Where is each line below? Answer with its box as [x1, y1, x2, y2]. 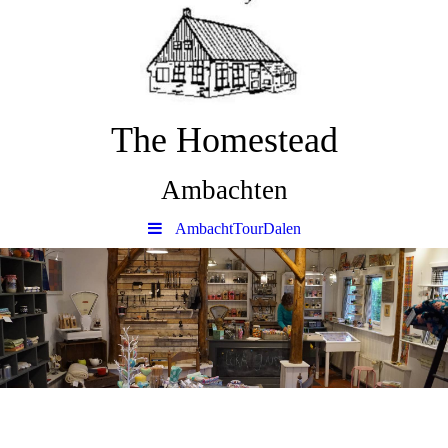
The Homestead [110, 120, 338, 160]
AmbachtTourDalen [174, 220, 301, 237]
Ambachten [160, 175, 288, 205]
